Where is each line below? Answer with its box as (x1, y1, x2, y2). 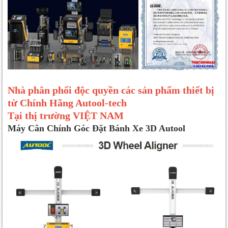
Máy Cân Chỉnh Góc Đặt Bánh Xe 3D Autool (8, 123, 185, 133)
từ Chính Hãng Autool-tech (8, 97, 127, 108)
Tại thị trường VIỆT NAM (8, 110, 124, 121)
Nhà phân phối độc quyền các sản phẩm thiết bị (8, 84, 214, 96)
